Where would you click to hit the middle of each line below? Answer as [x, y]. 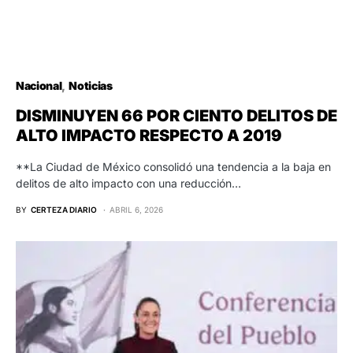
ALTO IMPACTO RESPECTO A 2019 [149, 136]
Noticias [91, 86]
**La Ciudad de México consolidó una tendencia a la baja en [173, 167]
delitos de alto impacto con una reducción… [128, 184]
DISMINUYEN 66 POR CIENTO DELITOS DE [176, 116]
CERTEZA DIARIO [64, 210]
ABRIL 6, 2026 [136, 210]
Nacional [39, 86]
